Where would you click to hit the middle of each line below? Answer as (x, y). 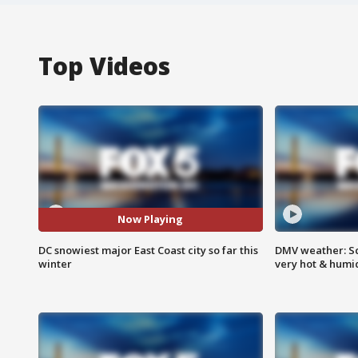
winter (55, 263)
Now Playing (151, 219)
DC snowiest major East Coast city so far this (148, 250)
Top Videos (104, 66)
